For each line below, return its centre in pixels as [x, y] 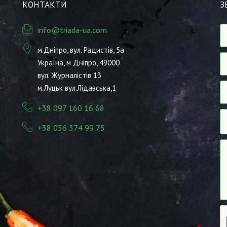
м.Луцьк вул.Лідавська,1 [77, 88]
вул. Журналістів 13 [69, 75]
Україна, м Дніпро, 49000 [79, 63]
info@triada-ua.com [72, 30]
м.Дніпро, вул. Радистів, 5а [81, 50]
